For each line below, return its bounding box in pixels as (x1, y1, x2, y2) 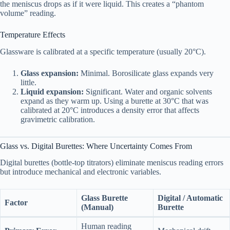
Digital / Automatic (158, 194, 223, 203)
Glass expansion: (21, 68, 79, 78)
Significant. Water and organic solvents (84, 87, 212, 96)
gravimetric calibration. (21, 114, 95, 124)
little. (21, 78, 36, 87)
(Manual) (81, 203, 113, 212)
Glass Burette (81, 194, 128, 203)
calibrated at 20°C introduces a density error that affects (21, 105, 199, 114)
